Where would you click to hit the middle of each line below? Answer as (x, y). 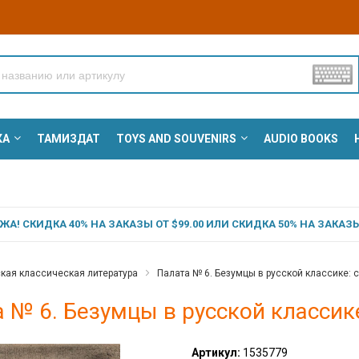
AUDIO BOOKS (301, 139)
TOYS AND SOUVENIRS (176, 139)
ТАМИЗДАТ (68, 139)
